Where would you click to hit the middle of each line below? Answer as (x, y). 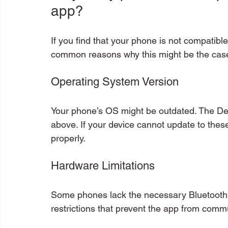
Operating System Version (115, 81)
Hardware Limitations (103, 165)
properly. (68, 138)
